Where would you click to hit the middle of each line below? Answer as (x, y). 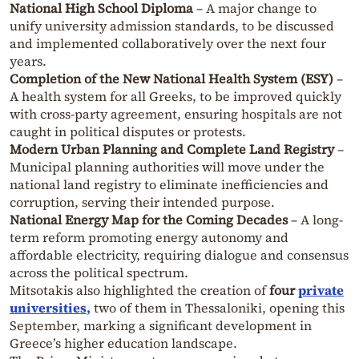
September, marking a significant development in (161, 326)
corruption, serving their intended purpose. (142, 202)
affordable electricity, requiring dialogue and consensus (179, 255)
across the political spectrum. (99, 273)
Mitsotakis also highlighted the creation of (139, 290)
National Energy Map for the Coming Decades (149, 220)
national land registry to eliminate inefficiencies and (169, 185)
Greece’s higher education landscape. (123, 343)
